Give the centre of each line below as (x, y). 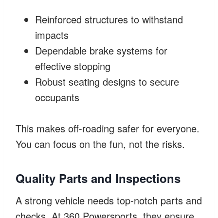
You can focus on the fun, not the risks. (100, 144)
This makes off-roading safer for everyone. (108, 128)
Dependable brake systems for (101, 50)
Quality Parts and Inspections (98, 178)
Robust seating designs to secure (107, 81)
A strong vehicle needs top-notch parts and (109, 200)
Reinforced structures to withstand (109, 19)
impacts (52, 35)
